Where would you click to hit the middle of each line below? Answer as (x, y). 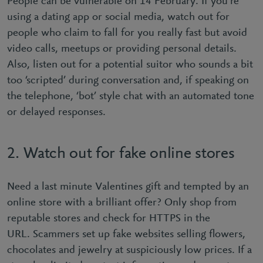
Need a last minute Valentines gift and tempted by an (128, 187)
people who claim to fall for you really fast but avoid (127, 33)
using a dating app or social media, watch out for (118, 17)
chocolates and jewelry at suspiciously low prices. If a (129, 250)
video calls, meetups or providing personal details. (122, 49)
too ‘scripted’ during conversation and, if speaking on (128, 81)
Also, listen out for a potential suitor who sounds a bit (130, 65)
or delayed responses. (56, 112)
